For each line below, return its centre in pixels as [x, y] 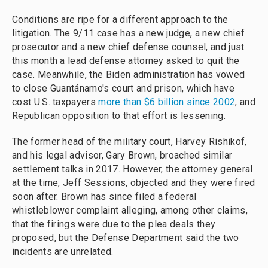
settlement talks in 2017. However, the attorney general [133, 169]
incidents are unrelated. [63, 252]
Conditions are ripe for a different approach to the [120, 20]
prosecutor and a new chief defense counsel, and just [128, 47]
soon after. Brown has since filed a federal [104, 197]
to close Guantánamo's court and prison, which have [123, 89]
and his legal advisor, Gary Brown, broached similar [122, 156]
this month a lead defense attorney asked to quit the [126, 61]
